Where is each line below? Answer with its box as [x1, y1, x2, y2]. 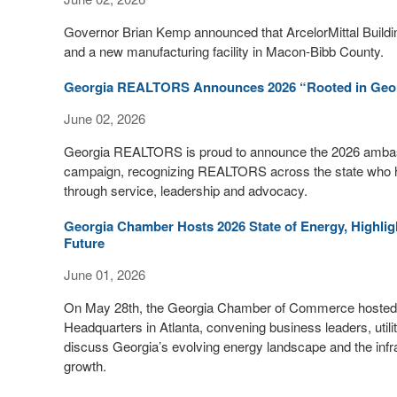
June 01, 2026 [64, 265, 145, 284]
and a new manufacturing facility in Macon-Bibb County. [64, 42, 384, 60]
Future [64, 233, 105, 253]
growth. [64, 356, 106, 375]
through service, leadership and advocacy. [64, 181, 307, 199]
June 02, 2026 [64, 109, 145, 128]
